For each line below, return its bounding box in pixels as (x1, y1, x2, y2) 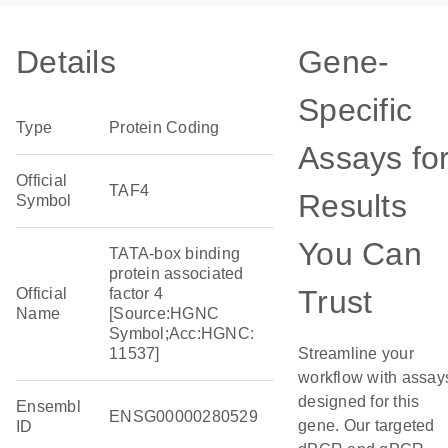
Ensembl (16, 398, 81, 415)
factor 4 (109, 285, 164, 302)
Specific (298, 92, 412, 128)
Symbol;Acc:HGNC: (109, 325, 254, 342)
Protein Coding (109, 119, 220, 136)
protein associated (109, 265, 244, 282)
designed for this (298, 393, 420, 410)
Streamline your (298, 345, 414, 362)
